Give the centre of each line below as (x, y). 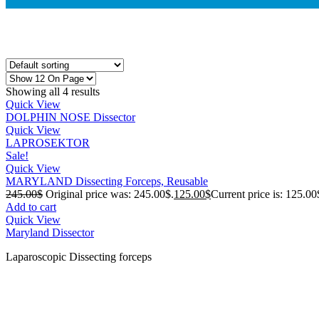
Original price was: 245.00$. (110, 194)
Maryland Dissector (50, 232)
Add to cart (31, 206)
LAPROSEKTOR (48, 142)
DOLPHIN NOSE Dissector (70, 117)
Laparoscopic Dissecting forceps (79, 256)
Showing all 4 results (53, 91)
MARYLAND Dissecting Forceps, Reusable (107, 181)
